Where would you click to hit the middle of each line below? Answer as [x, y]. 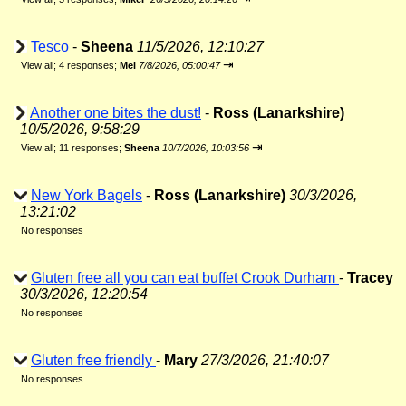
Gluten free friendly [93, 360]
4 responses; [89, 65]
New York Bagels [87, 195]
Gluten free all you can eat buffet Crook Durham [185, 278]
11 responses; [92, 148]
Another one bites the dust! [116, 113]
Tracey [370, 278]
